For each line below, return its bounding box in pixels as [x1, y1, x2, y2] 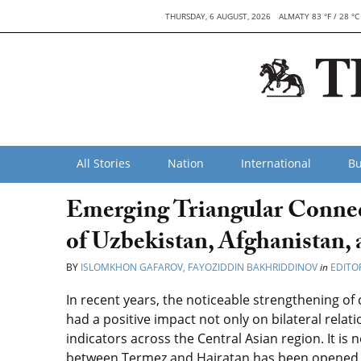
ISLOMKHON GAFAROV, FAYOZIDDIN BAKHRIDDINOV [81, 260, 317, 274]
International [241, 156, 311, 171]
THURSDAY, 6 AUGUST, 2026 [165, 10, 272, 22]
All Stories [77, 156, 131, 171]
